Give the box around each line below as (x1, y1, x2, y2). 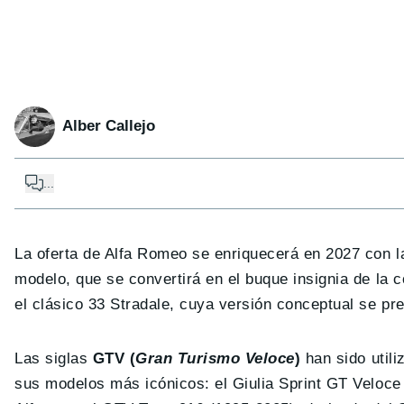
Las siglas (14, 349, 93, 367)
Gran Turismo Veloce (135, 349, 295, 367)
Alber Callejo (62, 117, 155, 135)
